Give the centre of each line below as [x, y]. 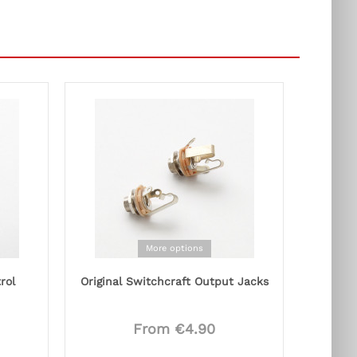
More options [174, 248]
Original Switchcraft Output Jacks [174, 282]
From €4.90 [174, 329]
